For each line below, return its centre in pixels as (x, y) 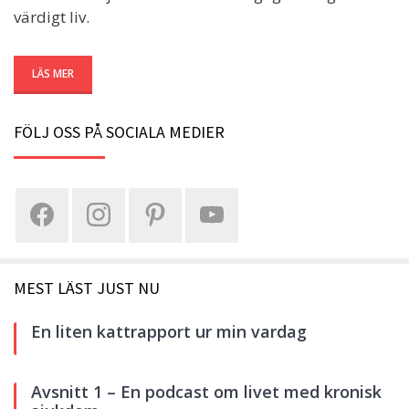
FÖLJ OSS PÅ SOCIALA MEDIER (119, 131)
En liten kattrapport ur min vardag (169, 331)
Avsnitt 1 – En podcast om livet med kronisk (206, 391)
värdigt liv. (52, 16)
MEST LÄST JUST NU (87, 288)
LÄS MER (53, 73)
